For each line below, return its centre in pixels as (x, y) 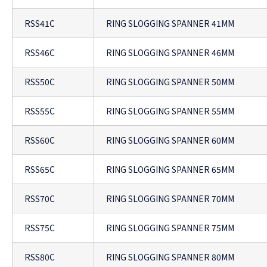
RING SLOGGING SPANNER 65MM (170, 170)
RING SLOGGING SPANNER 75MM (170, 228)
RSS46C (40, 53)
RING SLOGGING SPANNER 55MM (170, 111)
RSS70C (40, 199)
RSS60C (40, 140)
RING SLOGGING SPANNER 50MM (170, 82)
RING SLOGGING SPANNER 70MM (170, 199)
